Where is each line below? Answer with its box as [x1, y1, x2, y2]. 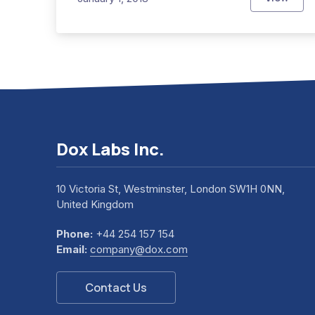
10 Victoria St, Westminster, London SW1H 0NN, [56, 182, 285, 196]
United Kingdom [56, 198, 134, 212]
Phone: [56, 227, 93, 241]
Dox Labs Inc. [56, 138, 165, 161]
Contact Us [85, 280, 147, 296]
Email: [56, 243, 87, 257]
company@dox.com [90, 243, 188, 257]
